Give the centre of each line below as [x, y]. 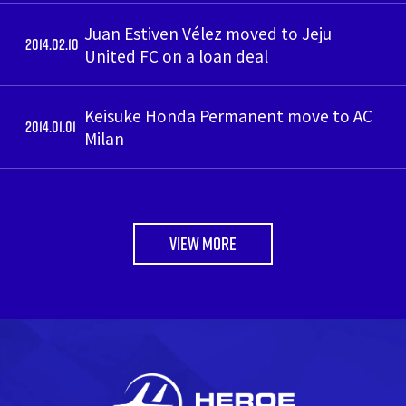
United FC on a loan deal [176, 56]
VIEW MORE [203, 244]
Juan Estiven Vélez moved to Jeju [208, 33]
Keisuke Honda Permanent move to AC [228, 116]
